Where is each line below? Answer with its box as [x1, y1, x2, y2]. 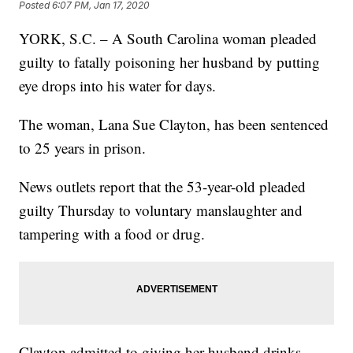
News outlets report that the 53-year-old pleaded [19, 176, 307, 197]
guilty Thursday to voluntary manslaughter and [19, 200, 303, 221]
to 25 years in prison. [19, 138, 147, 158]
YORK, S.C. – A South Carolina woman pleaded [19, 28, 318, 49]
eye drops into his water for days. [19, 76, 217, 96]
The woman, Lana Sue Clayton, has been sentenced [19, 114, 329, 135]
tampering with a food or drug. [19, 224, 206, 244]
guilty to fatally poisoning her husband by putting [19, 52, 321, 72]
